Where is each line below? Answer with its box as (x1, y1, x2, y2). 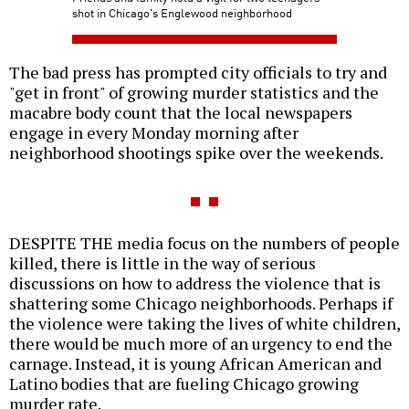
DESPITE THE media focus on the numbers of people (9, 232, 400, 255)
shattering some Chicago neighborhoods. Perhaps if (9, 292, 393, 315)
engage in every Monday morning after (9, 121, 299, 144)
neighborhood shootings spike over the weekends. (9, 142, 383, 164)
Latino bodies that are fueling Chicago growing (9, 372, 359, 395)
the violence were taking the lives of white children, (9, 312, 400, 335)
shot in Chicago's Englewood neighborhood (72, 4, 292, 22)
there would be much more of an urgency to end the (9, 332, 393, 355)
